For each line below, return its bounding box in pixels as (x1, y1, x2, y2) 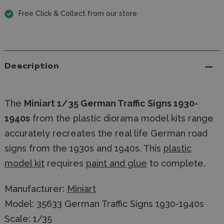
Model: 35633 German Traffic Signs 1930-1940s (4, 198, 204, 209)
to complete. (147, 158, 205, 168)
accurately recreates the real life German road (4, 128, 207, 138)
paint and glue (86, 158, 147, 168)
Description (4, 62, 59, 71)
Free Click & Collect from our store (18, 9, 137, 17)
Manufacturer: (4, 183, 67, 194)
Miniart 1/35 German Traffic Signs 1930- (24, 98, 198, 108)
